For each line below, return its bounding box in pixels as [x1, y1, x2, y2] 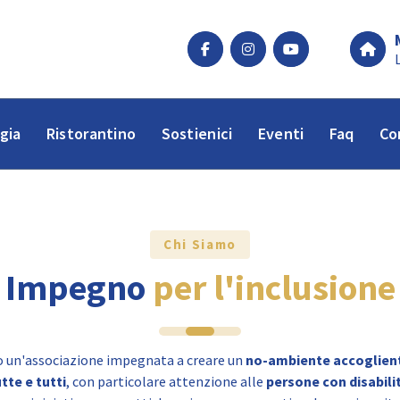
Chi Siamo [163, 236, 237, 253]
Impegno [4, 265, 153, 310]
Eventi [257, 123, 304, 144]
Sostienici [161, 123, 233, 144]
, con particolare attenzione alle [66, 372, 266, 391]
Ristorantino [46, 123, 137, 144]
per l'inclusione [152, 265, 396, 310]
